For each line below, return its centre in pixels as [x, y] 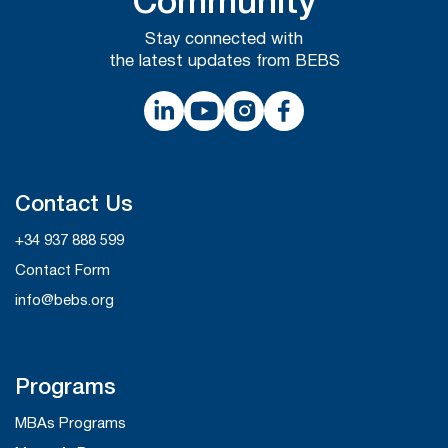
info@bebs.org [64, 301]
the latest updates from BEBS [224, 62]
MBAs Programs [70, 424]
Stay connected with [224, 40]
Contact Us [74, 205]
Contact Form [62, 271]
